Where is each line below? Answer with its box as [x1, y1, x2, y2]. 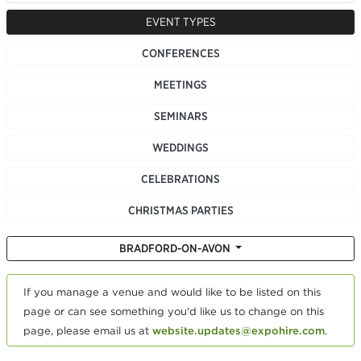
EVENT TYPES [145, 15, 216, 29]
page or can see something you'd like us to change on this [23, 305, 324, 318]
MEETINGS [154, 77, 207, 92]
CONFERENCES [141, 46, 220, 60]
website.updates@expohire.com [152, 324, 325, 338]
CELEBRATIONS [141, 172, 220, 186]
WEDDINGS [152, 140, 209, 155]
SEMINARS [153, 109, 208, 123]
